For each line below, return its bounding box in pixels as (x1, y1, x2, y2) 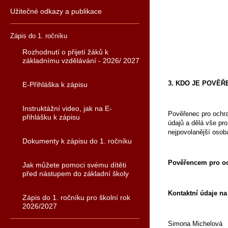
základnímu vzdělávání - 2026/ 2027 (22, 56, 139, 65)
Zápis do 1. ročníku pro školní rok (22, 193, 130, 202)
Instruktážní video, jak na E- (22, 104, 112, 112)
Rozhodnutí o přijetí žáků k (22, 48, 108, 56)
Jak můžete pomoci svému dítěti (22, 161, 126, 169)
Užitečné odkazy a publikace (10, 7, 102, 15)
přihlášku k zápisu (22, 113, 80, 121)
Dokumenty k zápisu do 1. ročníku (22, 137, 132, 145)
